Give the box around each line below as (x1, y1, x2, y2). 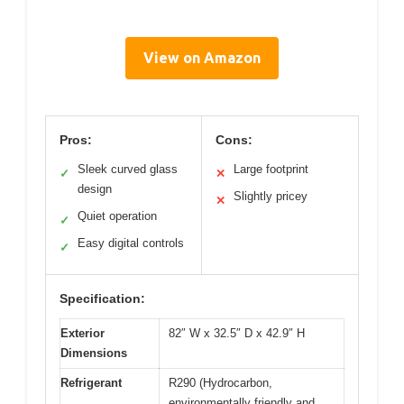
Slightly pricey (234, 188, 308, 203)
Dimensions (60, 345, 127, 360)
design (78, 181, 112, 196)
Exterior (60, 326, 105, 340)
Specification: (60, 290, 145, 306)
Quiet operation (78, 208, 157, 223)
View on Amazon (143, 49, 261, 66)
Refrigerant (60, 375, 122, 390)
